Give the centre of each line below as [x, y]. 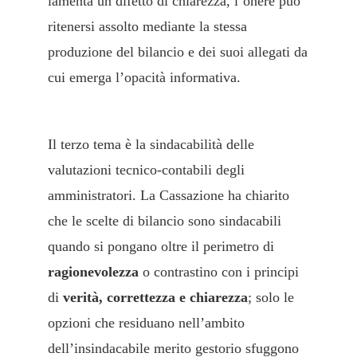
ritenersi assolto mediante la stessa [147, 26]
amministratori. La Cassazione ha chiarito [169, 195]
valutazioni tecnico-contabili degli [146, 169]
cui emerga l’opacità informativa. [144, 77]
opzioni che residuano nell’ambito [146, 322]
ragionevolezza [93, 271]
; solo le [271, 297]
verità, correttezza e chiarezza [155, 297]
